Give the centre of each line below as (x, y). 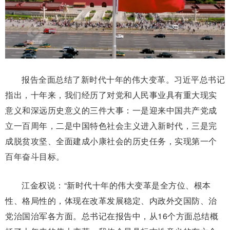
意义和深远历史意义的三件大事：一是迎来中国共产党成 (111, 110)
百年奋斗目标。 (35, 157)
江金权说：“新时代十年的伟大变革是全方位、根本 (116, 185)
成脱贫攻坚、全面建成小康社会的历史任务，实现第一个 (111, 141)
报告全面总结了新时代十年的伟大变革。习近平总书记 (123, 80)
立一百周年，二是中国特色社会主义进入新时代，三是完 (111, 126)
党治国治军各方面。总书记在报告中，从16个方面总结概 (112, 216)
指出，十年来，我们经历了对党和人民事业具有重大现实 (111, 95)
